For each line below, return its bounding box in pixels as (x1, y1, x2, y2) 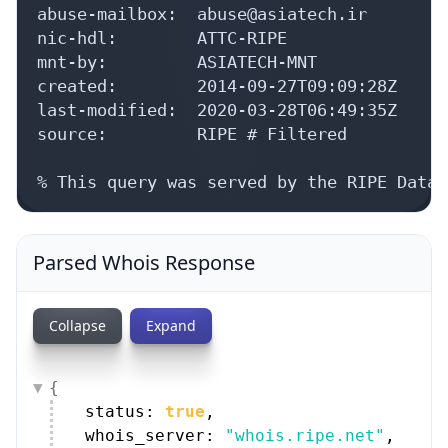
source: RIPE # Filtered (37, 123, 347, 144)
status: (85, 401, 165, 421)
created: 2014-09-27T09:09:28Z (37, 75, 397, 96)
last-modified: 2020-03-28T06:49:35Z (37, 99, 397, 120)
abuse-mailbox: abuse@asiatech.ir (37, 3, 367, 24)
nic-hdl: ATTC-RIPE (37, 27, 287, 48)
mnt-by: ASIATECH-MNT (37, 51, 317, 72)
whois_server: (85, 425, 225, 445)
